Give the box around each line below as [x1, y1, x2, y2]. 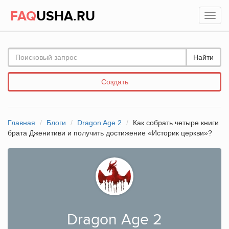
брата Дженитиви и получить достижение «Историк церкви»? [8, 129, 212, 137]
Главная [8, 119, 35, 127]
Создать [101, 78, 128, 86]
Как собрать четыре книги [133, 119, 219, 127]
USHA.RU [36, 8, 95, 25]
